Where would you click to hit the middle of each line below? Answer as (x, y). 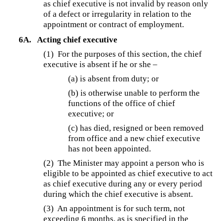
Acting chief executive (77, 40)
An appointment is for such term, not (121, 209)
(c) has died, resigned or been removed (136, 128)
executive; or (91, 114)
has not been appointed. (110, 149)
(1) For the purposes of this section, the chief (123, 54)
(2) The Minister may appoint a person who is (124, 163)
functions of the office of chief (122, 104)
